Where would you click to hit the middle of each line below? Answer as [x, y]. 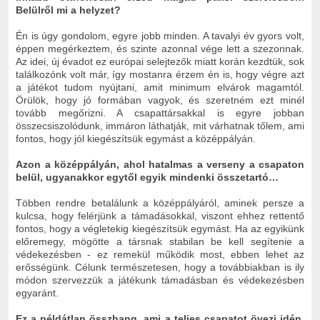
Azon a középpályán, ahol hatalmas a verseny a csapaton [160, 164]
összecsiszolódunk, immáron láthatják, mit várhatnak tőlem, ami [160, 125]
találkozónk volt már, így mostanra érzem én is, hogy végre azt [160, 74]
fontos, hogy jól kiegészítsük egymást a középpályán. [136, 138]
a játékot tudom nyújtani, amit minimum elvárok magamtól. [160, 87]
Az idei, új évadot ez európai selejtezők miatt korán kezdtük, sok [160, 61]
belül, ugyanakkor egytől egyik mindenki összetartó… [147, 177]
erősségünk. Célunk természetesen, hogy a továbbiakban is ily [160, 267]
